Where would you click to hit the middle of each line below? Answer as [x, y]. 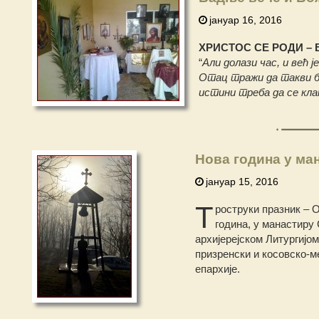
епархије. [218, 268]
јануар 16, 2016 [245, 20]
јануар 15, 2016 [242, 181]
